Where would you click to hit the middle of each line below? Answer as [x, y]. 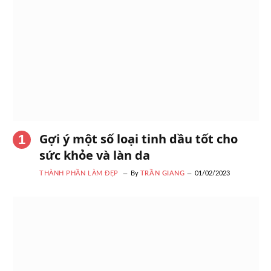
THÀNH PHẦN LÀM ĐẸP [79, 173]
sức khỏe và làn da [95, 155]
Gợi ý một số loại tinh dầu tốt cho [139, 139]
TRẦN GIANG [162, 173]
